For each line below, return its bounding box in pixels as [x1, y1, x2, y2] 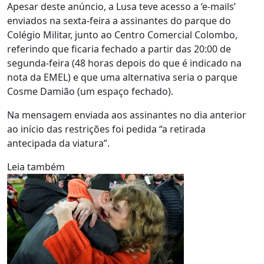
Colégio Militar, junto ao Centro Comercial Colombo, [7, 28, 237, 41]
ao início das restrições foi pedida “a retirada [7, 123, 206, 136]
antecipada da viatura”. [7, 137, 110, 150]
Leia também [7, 160, 65, 173]
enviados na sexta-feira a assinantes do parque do [7, 14, 231, 27]
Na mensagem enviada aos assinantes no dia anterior [7, 108, 246, 121]
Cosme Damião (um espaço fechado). [7, 85, 173, 98]
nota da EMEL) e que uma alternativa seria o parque [7, 71, 237, 84]
